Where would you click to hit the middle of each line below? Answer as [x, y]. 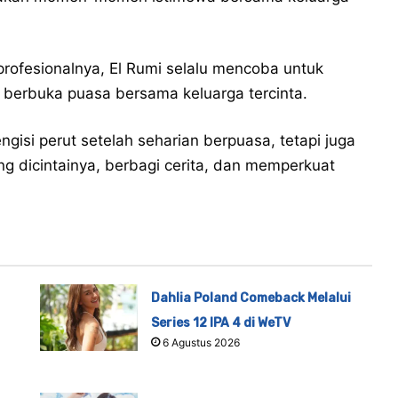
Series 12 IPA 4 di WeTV [221, 323]
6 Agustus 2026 [202, 343]
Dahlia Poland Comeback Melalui [251, 298]
